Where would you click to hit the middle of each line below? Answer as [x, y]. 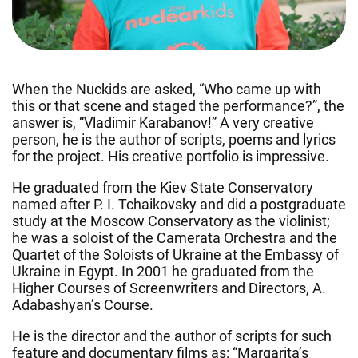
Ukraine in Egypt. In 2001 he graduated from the [163, 271]
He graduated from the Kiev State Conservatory [163, 187]
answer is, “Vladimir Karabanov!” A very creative [163, 122]
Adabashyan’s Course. [83, 304]
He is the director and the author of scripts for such [172, 336]
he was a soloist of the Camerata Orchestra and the [175, 237]
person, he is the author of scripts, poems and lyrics [174, 139]
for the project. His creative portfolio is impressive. [171, 156]
